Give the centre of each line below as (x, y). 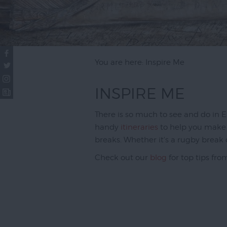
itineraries (139, 127)
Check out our (122, 157)
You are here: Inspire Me (140, 62)
